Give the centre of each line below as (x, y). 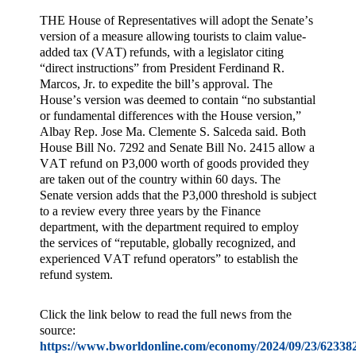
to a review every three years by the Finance (150, 211)
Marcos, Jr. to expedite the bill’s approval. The (156, 83)
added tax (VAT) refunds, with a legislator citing (162, 52)
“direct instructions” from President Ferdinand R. (162, 68)
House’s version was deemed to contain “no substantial (178, 99)
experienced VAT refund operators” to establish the (169, 258)
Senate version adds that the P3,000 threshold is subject (178, 195)
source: (58, 330)
